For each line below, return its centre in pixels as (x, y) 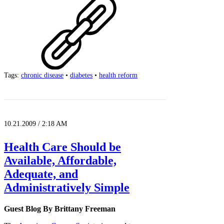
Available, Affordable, (60, 161)
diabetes (81, 75)
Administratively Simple (67, 188)
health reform (118, 75)
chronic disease (42, 75)
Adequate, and (41, 174)
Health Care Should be (62, 147)
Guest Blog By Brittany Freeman (60, 209)
